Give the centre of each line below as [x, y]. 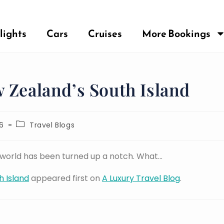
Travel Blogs [52, 125]
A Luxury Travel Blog [141, 178]
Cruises [105, 33]
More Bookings [176, 33]
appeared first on [65, 178]
